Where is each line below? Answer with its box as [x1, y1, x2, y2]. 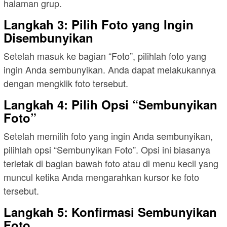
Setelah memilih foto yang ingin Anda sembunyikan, [4, 129, 213, 142]
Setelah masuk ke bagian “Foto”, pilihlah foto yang [4, 49, 206, 62]
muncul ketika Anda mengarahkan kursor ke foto [4, 170, 199, 183]
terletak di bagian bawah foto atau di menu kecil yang [4, 156, 218, 170]
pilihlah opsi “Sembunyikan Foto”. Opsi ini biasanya [4, 142, 210, 156]
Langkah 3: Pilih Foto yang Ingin [4, 15, 194, 33]
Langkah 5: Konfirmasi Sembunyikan [4, 203, 217, 220]
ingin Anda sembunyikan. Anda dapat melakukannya [4, 62, 216, 76]
